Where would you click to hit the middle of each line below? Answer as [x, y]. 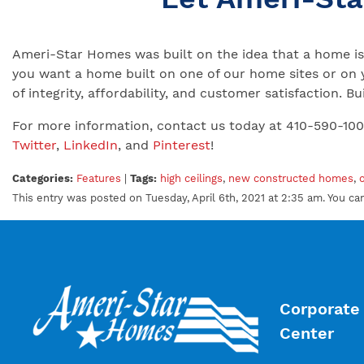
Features [99, 179]
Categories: [43, 179]
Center [306, 334]
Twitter [34, 145]
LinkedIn [91, 145]
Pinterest [182, 145]
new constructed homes [291, 179]
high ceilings [191, 179]
